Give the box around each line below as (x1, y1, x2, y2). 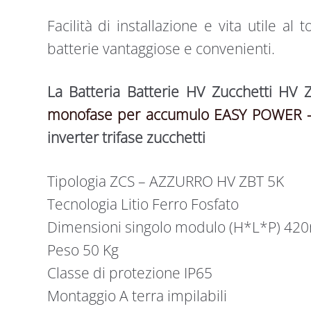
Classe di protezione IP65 (47, 262, 212, 283)
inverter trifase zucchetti (47, 128, 205, 148)
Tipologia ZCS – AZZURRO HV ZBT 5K (47, 171, 284, 191)
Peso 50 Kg (47, 239, 119, 260)
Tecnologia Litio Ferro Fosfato (47, 194, 239, 214)
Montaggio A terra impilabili (47, 285, 227, 305)
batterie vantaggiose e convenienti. (47, 38, 275, 58)
